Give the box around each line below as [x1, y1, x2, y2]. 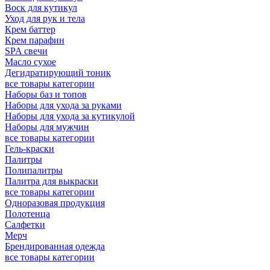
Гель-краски [5, 143, 54, 154]
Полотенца [5, 208, 50, 219]
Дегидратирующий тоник [5, 67, 111, 78]
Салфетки [5, 219, 45, 230]
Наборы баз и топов [5, 89, 87, 99]
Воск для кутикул [5, 2, 77, 13]
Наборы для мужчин [5, 121, 89, 132]
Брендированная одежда [5, 240, 105, 251]
